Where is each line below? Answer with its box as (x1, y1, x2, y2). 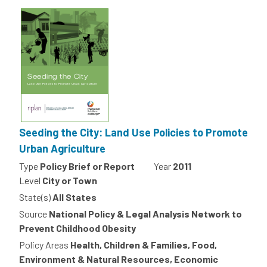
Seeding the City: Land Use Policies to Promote (19, 126, 248, 139)
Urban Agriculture (19, 142, 105, 156)
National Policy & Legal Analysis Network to (49, 208, 242, 220)
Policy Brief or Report (40, 160, 135, 172)
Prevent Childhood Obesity (19, 222, 136, 234)
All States (52, 191, 97, 203)
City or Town (42, 175, 97, 187)
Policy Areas (19, 239, 69, 251)
